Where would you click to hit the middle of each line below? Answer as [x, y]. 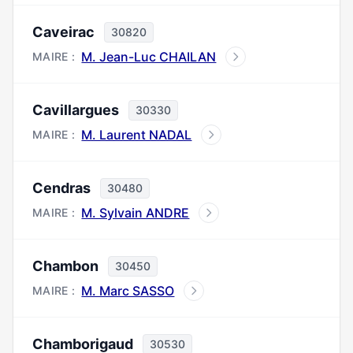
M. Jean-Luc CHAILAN [149, 57]
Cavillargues [76, 110]
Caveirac [63, 32]
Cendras [61, 188]
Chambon [65, 266]
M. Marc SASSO [128, 291]
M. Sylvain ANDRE [136, 213]
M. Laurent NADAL [137, 135]
